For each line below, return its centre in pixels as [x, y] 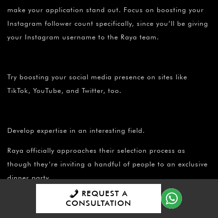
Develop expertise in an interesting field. [76, 131]
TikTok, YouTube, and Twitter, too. [64, 91]
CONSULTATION [99, 203]
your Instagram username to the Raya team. [83, 37]
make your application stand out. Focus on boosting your [106, 10]
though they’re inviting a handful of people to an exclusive [108, 164]
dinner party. [29, 178]
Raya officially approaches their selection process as [96, 151]
